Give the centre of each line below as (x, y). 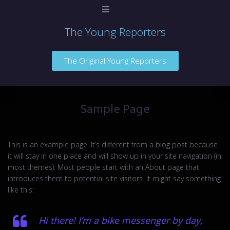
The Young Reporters (115, 32)
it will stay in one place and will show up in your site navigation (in (114, 156)
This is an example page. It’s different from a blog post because (113, 145)
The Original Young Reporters (115, 61)
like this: (21, 190)
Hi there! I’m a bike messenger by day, (121, 220)
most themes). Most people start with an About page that (103, 167)
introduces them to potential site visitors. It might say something (114, 178)
